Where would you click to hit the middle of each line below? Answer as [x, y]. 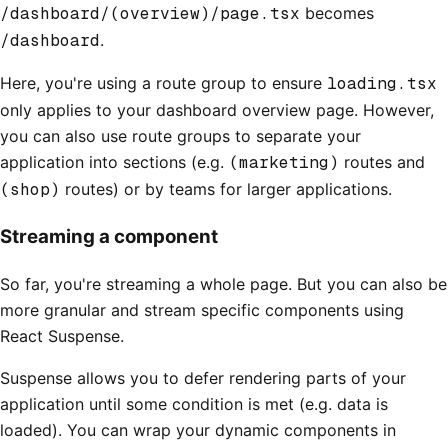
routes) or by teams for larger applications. [226, 189]
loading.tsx [382, 84]
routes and [382, 162]
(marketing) [284, 163]
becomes [337, 13]
